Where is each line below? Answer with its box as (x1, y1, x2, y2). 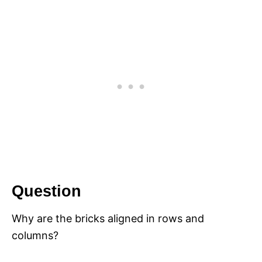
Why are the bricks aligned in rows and (12, 212, 204, 225)
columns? (12, 229, 58, 242)
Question (12, 182, 81, 201)
